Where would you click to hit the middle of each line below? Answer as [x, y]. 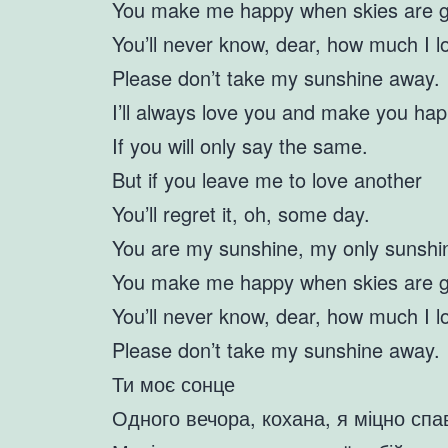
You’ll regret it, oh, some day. [241, 214]
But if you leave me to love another [267, 180]
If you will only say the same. [240, 146]
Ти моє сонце [173, 384]
